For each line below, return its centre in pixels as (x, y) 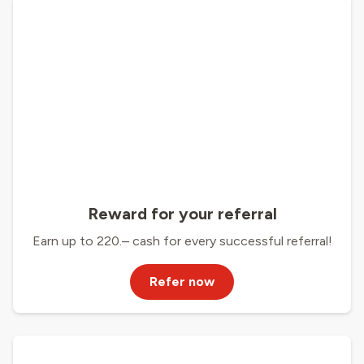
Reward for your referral (182, 213)
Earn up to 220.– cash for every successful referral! (182, 240)
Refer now (182, 281)
